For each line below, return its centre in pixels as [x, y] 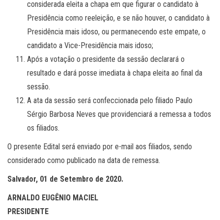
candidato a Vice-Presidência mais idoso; [90, 45]
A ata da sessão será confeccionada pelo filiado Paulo [110, 100]
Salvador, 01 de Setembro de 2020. [65, 179]
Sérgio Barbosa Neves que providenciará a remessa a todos [119, 114]
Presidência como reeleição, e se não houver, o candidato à [118, 18]
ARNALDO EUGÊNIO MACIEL [53, 197]
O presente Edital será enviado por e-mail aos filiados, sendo [100, 146]
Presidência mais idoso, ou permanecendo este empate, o [116, 31]
